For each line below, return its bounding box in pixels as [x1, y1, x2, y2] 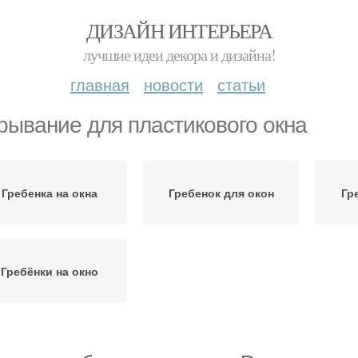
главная [70, 73, 129, 96]
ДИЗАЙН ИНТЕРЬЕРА [86, 17, 272, 44]
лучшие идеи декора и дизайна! [82, 44, 276, 66]
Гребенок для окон [168, 185, 274, 201]
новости [144, 73, 203, 96]
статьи [217, 73, 265, 96]
